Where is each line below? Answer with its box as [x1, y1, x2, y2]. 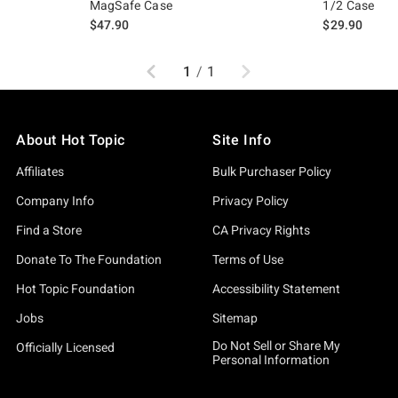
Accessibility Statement [212, 282, 340, 296]
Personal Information [212, 353, 330, 367]
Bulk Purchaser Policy [212, 164, 331, 179]
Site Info [212, 131, 272, 148]
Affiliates [16, 164, 64, 179]
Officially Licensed [16, 340, 115, 354]
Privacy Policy [212, 194, 289, 208]
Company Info [16, 194, 94, 208]
